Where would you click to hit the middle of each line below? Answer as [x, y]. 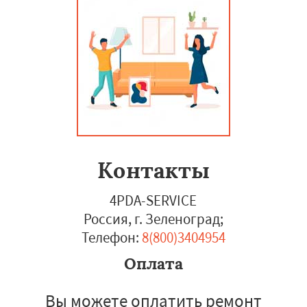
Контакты [153, 170]
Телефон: [110, 237]
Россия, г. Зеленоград [151, 219]
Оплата [153, 263]
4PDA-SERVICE [153, 200]
